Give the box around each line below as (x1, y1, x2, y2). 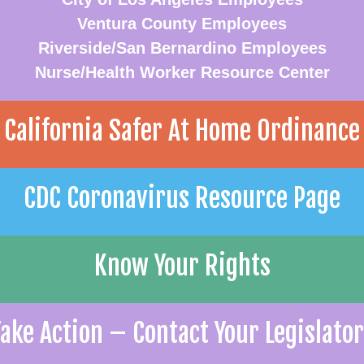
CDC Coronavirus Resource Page (24, 182, 340, 214)
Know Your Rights (93, 249, 271, 282)
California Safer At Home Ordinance (4, 115, 360, 147)
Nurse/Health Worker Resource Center (34, 63, 330, 81)
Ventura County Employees (77, 15, 287, 32)
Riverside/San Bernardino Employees (37, 39, 327, 57)
